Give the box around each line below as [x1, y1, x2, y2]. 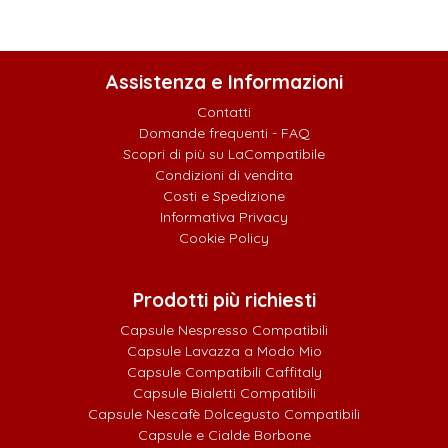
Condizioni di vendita [155, 166, 293, 185]
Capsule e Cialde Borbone [137, 426, 311, 445]
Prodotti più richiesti [132, 288, 316, 313]
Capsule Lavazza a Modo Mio [126, 342, 322, 361]
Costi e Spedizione [163, 187, 285, 206]
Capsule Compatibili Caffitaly [126, 363, 322, 382]
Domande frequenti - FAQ [138, 124, 310, 143]
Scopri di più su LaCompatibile [123, 145, 325, 164]
